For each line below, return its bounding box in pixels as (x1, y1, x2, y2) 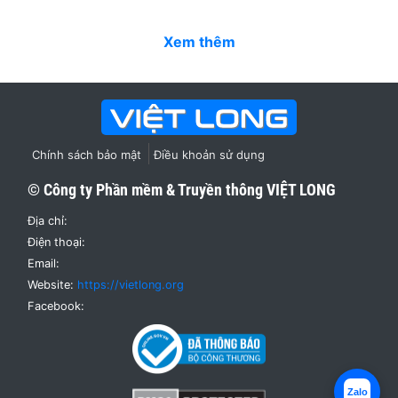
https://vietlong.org (77, 277, 184, 291)
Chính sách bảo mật (32, 147, 141, 162)
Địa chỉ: (28, 213, 68, 227)
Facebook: (28, 298, 84, 313)
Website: (28, 277, 77, 291)
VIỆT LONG (267, 179, 336, 199)
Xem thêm (163, 33, 235, 52)
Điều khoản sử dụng (154, 147, 265, 162)
